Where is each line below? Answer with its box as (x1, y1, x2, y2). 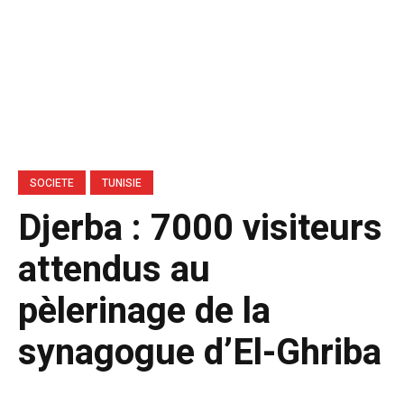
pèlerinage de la (18, 284, 271, 338)
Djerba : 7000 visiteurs (18, 201, 382, 255)
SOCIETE (30, 174, 74, 191)
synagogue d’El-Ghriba (18, 326, 381, 380)
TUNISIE (102, 174, 142, 191)
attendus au (18, 243, 210, 297)
